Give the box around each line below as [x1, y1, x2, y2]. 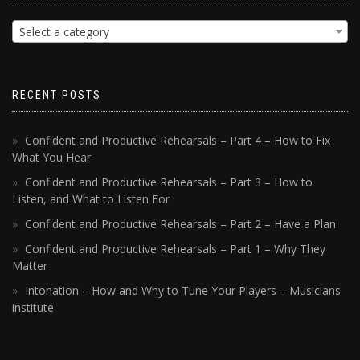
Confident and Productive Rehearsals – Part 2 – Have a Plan [25, 216, 336, 232]
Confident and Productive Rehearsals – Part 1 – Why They [25, 241, 325, 257]
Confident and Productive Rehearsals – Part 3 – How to [25, 174, 313, 190]
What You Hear [12, 149, 91, 166]
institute [12, 300, 54, 316]
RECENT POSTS [12, 88, 101, 102]
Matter [12, 258, 47, 274]
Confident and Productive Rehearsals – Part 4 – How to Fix [25, 133, 330, 149]
